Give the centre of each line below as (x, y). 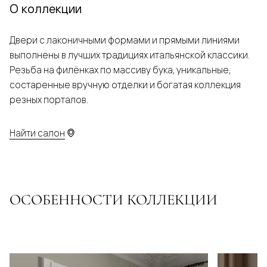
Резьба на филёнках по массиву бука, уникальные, (120, 69)
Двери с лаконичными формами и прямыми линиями (125, 40)
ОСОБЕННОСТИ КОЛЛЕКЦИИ (114, 199)
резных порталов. (49, 99)
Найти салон (37, 133)
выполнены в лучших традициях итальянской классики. (130, 55)
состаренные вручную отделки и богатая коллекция (125, 84)
